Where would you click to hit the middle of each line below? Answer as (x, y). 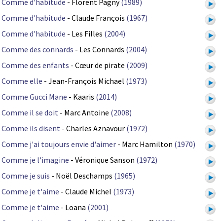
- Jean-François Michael (84, 81)
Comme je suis (26, 176)
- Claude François (96, 18)
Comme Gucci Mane (34, 97)
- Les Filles (85, 34)
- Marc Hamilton (145, 144)
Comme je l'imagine (35, 160)
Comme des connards (37, 50)
